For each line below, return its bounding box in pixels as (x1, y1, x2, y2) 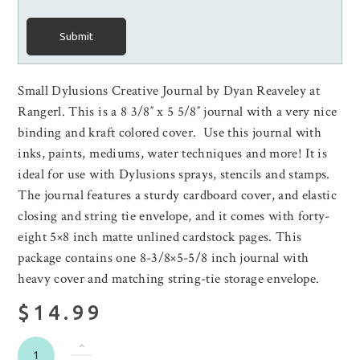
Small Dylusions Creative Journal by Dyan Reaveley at (18, 82, 321, 100)
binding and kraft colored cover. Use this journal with (18, 124, 322, 142)
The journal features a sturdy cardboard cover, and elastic (18, 186, 337, 205)
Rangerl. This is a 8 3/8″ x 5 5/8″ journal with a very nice (18, 103, 337, 121)
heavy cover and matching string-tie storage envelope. (18, 270, 320, 288)
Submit (59, 31, 94, 43)
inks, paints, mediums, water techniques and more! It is (18, 145, 328, 163)
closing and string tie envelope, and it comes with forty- (18, 207, 330, 226)
